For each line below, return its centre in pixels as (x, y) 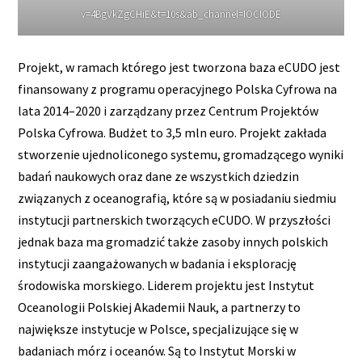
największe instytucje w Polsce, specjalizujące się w (158, 328)
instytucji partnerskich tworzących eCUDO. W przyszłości (175, 219)
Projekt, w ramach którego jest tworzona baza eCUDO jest (179, 67)
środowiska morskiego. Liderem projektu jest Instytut (166, 285)
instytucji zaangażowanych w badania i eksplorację (158, 263)
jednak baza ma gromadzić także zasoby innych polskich (173, 241)
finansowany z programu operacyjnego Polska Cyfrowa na (178, 88)
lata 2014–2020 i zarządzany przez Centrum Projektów (168, 110)
